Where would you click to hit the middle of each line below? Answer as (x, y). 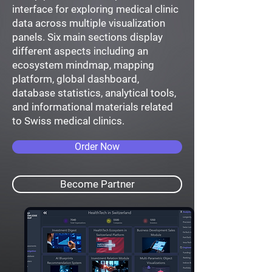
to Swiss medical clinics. (68, 121)
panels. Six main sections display (87, 37)
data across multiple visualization (89, 23)
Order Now (97, 147)
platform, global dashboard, (76, 79)
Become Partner (97, 184)
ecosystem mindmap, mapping (83, 65)
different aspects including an (80, 51)
